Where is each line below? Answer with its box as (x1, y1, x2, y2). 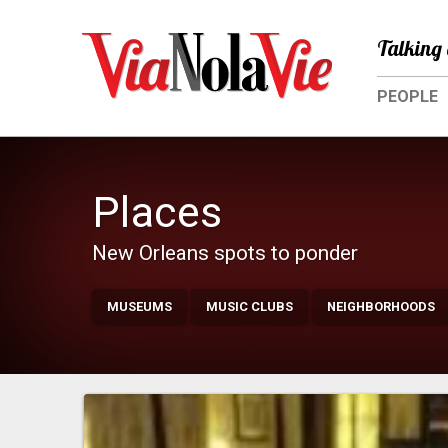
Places (92, 187, 223, 238)
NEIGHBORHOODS (327, 299, 435, 314)
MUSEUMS (107, 299, 172, 314)
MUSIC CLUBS (206, 299, 293, 314)
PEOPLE (377, 87, 438, 106)
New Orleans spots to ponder (92, 241, 358, 265)
